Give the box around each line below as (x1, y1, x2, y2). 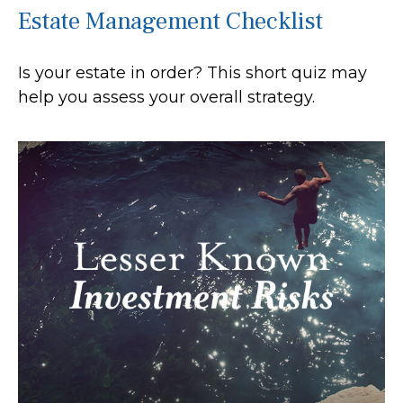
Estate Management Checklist (18, 4, 323, 37)
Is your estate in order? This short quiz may (18, 62, 367, 83)
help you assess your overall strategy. (18, 86, 315, 107)
